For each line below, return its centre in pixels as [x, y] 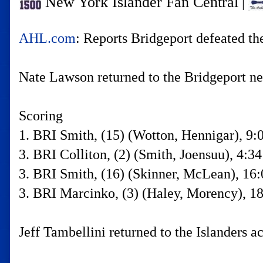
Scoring [41, 116]
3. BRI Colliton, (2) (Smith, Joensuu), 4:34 [140, 154]
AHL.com [47, 38]
